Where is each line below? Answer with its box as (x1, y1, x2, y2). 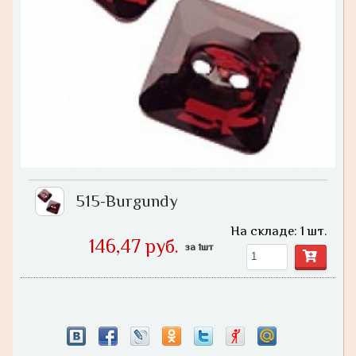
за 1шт (185, 240, 214, 253)
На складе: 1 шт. (230, 222, 327, 238)
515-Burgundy (75, 192, 179, 211)
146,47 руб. (88, 235, 179, 257)
